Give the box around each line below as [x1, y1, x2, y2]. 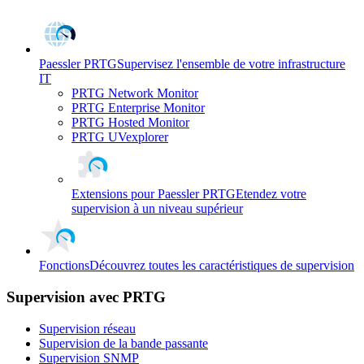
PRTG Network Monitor [71, 86, 198, 101]
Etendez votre [236, 187, 306, 201]
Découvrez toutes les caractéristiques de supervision [89, 258, 354, 273]
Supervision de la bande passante [39, 336, 208, 350]
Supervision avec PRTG [6, 288, 166, 306]
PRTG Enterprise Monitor [71, 101, 205, 115]
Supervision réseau [39, 321, 136, 336]
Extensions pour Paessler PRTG [71, 187, 236, 201]
